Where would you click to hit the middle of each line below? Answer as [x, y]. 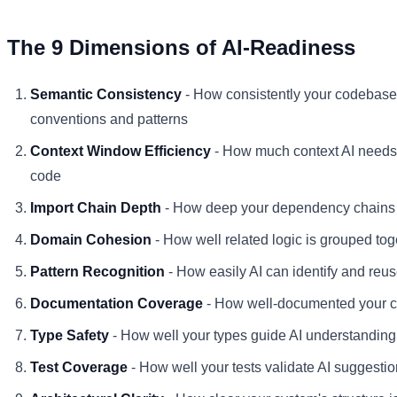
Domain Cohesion [91, 239]
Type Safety [70, 335]
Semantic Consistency [106, 94]
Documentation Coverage [117, 303]
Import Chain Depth [96, 207]
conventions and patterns [109, 119]
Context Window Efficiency [121, 151]
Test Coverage [79, 367]
